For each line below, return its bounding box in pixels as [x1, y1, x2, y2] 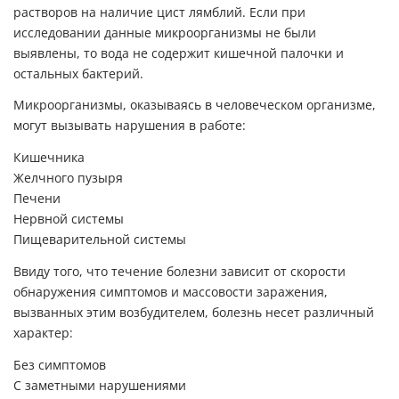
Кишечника [13, 151, 85, 166]
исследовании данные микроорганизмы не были [13, 25, 316, 40]
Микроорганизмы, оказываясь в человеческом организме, [13, 98, 376, 113]
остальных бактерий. [13, 66, 143, 81]
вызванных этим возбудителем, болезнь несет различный [13, 305, 374, 320]
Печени [13, 191, 61, 207]
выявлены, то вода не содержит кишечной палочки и [13, 45, 344, 61]
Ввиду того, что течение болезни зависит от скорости [13, 264, 346, 279]
